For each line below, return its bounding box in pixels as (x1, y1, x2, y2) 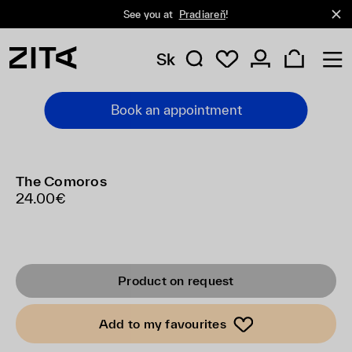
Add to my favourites (98, 316, 226, 331)
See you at (123, 8, 176, 20)
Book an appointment (110, 102, 242, 117)
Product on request (118, 273, 234, 288)
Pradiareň (178, 8, 225, 20)
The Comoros (16, 173, 107, 189)
